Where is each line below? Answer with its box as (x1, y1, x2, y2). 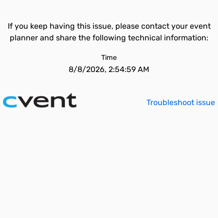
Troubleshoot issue (146, 98, 215, 107)
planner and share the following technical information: (10, 33, 208, 42)
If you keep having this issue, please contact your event (7, 21, 211, 31)
